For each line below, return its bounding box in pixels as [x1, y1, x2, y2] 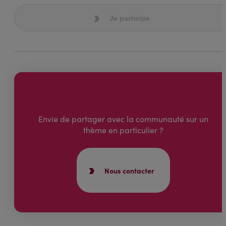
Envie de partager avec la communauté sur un [38, 113, 208, 124]
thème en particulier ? [83, 124, 163, 135]
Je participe [109, 14, 150, 22]
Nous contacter [104, 165, 154, 176]
